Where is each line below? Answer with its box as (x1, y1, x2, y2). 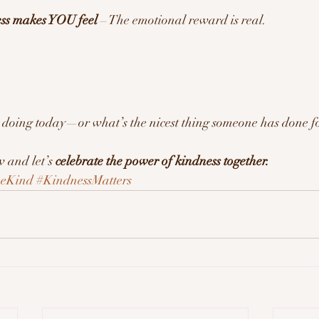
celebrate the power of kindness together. (56, 152, 269, 169)
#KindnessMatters (36, 172, 132, 188)
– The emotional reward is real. (98, 11, 266, 28)
